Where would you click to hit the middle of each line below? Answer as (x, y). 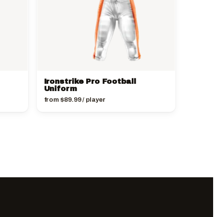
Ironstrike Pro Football (90, 82)
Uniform (60, 89)
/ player (93, 100)
